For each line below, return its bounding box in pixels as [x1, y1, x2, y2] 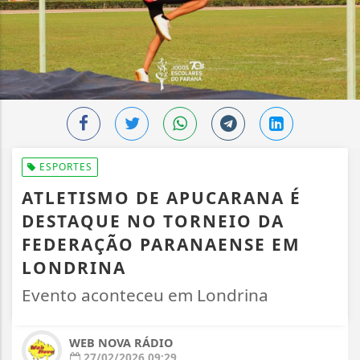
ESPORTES [36, 160, 92, 174]
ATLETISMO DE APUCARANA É [22, 186, 301, 210]
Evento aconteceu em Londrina [22, 284, 268, 307]
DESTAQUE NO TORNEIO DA [22, 210, 284, 233]
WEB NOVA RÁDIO [69, 335, 173, 351]
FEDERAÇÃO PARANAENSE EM [22, 233, 301, 256]
